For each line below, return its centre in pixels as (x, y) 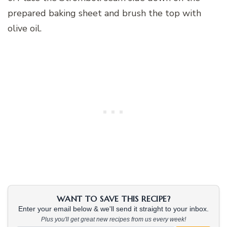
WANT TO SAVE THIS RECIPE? (113, 198)
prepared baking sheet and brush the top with (104, 13)
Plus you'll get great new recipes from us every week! (113, 219)
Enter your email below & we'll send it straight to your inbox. (113, 209)
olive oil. (25, 28)
